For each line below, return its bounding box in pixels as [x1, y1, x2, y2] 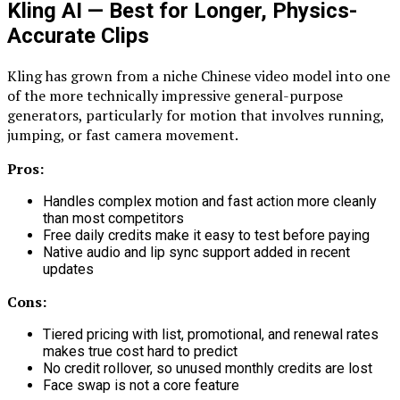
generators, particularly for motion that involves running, [7, 104, 384, 125]
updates [43, 260, 94, 278]
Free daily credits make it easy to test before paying [43, 226, 370, 244]
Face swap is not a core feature [43, 376, 239, 394]
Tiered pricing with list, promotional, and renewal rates [43, 325, 379, 343]
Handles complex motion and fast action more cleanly [43, 192, 377, 210]
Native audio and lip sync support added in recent [43, 243, 350, 261]
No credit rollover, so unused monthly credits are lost [43, 359, 372, 377]
